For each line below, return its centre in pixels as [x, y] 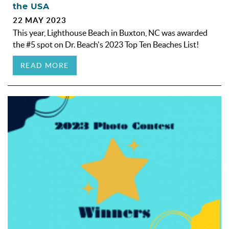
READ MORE [45, 65]
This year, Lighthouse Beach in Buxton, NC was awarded [110, 32]
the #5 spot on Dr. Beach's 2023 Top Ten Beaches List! [106, 44]
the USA [31, 6]
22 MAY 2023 [40, 20]
